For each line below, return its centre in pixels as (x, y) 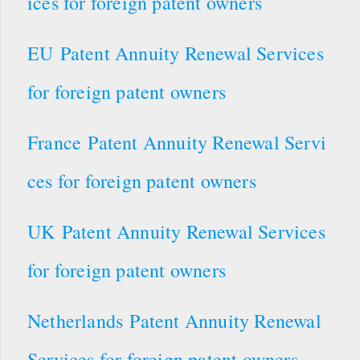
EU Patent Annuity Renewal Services (176, 53)
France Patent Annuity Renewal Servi (177, 142)
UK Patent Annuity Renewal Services (176, 231)
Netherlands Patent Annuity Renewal (174, 320)
